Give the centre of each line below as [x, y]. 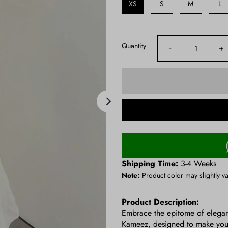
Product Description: [160, 202]
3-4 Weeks [197, 163]
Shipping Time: [150, 163]
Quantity [134, 46]
